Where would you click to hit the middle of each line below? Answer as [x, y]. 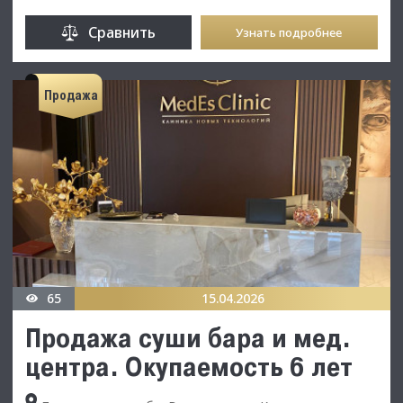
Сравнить [121, 32]
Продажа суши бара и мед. [188, 337]
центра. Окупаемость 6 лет [189, 366]
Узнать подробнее [289, 32]
